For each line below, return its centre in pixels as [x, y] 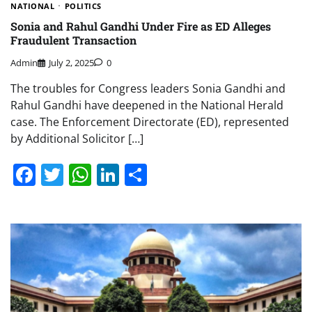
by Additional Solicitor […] [77, 139]
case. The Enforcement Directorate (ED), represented [150, 122]
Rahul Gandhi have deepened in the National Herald [147, 106]
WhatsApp [145, 175]
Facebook [85, 175]
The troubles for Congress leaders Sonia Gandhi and [148, 89]
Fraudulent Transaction [73, 40]
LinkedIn [164, 175]
